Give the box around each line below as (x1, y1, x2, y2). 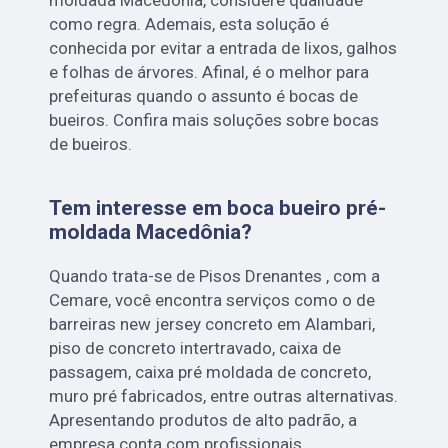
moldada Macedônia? (49, 219, 253, 244)
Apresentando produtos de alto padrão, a (49, 409, 358, 430)
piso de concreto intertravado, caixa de (49, 337, 342, 358)
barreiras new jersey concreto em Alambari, (49, 313, 376, 334)
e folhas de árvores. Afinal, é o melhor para (49, 61, 370, 82)
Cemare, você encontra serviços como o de (49, 289, 376, 310)
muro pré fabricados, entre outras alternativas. (49, 385, 399, 406)
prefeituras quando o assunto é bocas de (49, 85, 359, 106)
